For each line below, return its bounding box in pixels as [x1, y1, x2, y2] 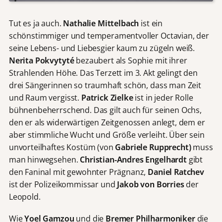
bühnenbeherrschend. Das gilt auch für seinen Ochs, [8, 105, 202, 116]
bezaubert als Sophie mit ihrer [74, 55, 187, 66]
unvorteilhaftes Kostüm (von [8, 142, 115, 153]
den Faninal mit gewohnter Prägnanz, [8, 166, 148, 178]
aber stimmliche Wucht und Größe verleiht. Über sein [8, 129, 205, 141]
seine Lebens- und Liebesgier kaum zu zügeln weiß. [8, 43, 195, 54]
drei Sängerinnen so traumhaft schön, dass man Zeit [8, 80, 201, 91]
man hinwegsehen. [8, 154, 80, 166]
